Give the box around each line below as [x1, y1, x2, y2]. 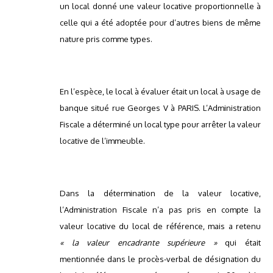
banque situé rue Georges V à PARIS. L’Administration [60, 103, 261, 113]
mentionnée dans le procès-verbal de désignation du [60, 254, 261, 264]
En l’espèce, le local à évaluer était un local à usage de [60, 87, 261, 97]
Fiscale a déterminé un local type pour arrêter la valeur [60, 119, 261, 130]
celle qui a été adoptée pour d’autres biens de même [60, 18, 261, 28]
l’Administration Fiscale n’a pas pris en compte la [60, 205, 261, 215]
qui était [225, 238, 261, 248]
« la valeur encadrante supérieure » [60, 238, 225, 248]
